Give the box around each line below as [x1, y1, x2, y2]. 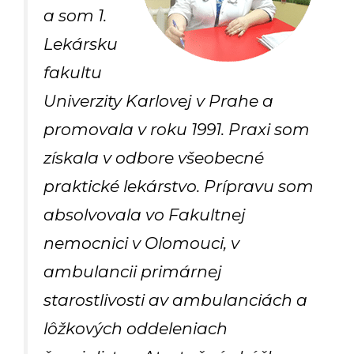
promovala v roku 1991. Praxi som [43, 119, 310, 140]
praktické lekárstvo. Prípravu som [43, 176, 314, 197]
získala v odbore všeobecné [43, 148, 264, 168]
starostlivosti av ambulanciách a [43, 290, 307, 311]
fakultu [43, 62, 102, 83]
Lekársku [43, 34, 118, 55]
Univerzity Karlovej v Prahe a [43, 91, 273, 111]
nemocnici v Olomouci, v [43, 233, 239, 254]
